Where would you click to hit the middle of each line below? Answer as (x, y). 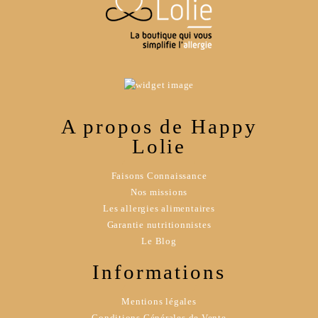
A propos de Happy (159, 126)
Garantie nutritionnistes (159, 224)
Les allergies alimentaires (159, 208)
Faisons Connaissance (159, 175)
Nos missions (159, 192)
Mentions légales (159, 301)
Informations (159, 272)
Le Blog (159, 241)
